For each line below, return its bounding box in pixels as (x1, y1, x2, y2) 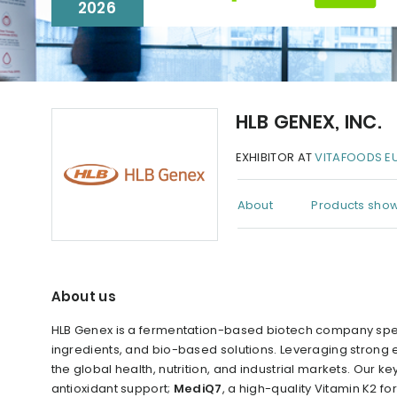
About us (51, 287, 116, 306)
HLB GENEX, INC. (235, 109, 382, 135)
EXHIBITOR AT (235, 149, 315, 167)
